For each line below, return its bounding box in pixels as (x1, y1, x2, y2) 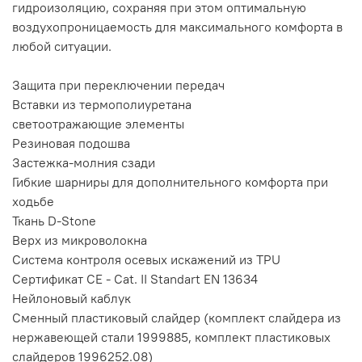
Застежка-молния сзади (12, 154, 155, 170)
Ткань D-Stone (12, 212, 96, 229)
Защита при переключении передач (12, 76, 225, 93)
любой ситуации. (12, 37, 112, 54)
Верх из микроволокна (12, 231, 147, 248)
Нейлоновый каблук (12, 289, 131, 306)
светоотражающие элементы (12, 115, 184, 132)
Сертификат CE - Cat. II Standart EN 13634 (12, 270, 258, 287)
